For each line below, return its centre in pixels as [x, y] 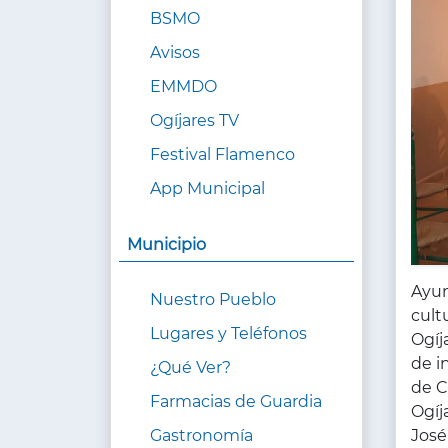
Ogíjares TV [194, 121]
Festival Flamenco [222, 155]
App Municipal [207, 189]
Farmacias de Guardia [236, 402]
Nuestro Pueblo [213, 300]
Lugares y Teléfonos [228, 334]
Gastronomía [201, 436]
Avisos [175, 53]
